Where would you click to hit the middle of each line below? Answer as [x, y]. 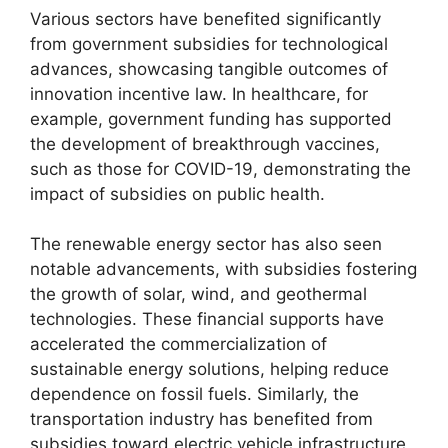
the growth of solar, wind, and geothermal [198, 294]
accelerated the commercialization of [178, 344]
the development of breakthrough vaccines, [205, 143]
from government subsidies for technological [209, 43]
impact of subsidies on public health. [177, 193]
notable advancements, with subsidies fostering [223, 269]
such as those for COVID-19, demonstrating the [220, 168]
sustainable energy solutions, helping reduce [209, 369]
